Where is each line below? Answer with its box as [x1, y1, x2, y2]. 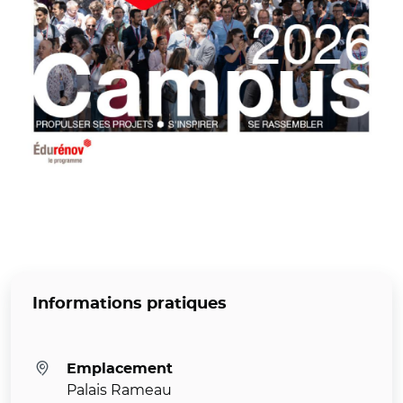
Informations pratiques [32, 295, 227, 312]
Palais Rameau [67, 381, 172, 399]
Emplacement [67, 361, 173, 376]
